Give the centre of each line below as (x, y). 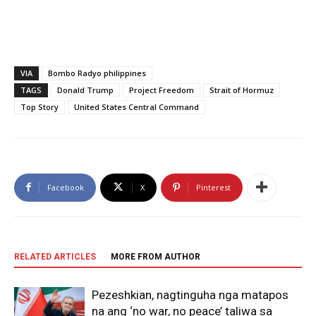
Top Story (39, 107)
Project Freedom (162, 90)
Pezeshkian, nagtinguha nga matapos (190, 294)
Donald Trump (85, 90)
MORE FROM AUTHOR (156, 256)
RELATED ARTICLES (55, 256)
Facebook (66, 187)
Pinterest (213, 187)
